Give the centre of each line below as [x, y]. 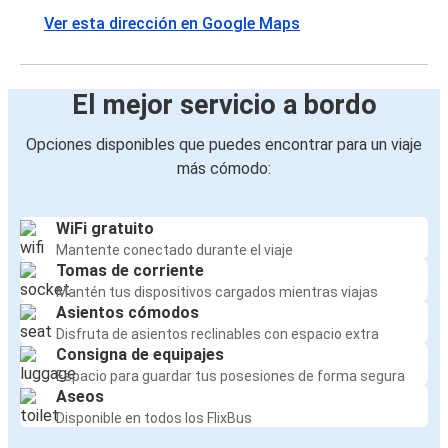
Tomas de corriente [130, 271]
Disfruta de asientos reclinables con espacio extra [217, 334]
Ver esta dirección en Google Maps [172, 24]
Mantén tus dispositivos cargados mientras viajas [217, 292]
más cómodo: [224, 169]
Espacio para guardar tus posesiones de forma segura [230, 376]
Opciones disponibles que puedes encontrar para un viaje [224, 145]
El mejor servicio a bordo [224, 105]
